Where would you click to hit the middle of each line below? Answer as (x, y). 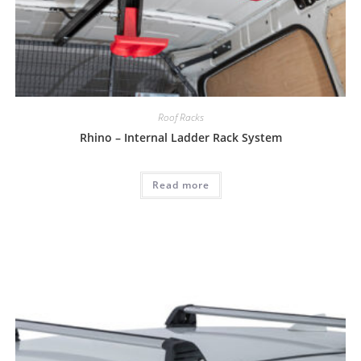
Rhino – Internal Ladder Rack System (180, 137)
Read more (180, 185)
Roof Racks (180, 117)
